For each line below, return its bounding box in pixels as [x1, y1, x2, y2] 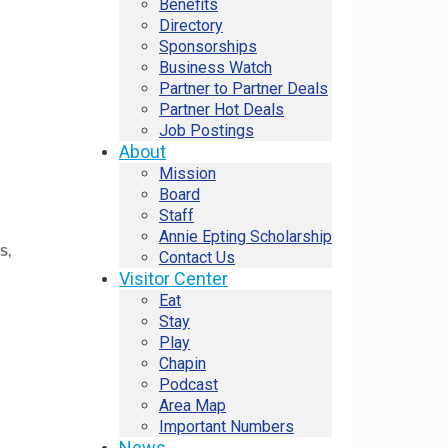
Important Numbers [159, 417, 294, 436]
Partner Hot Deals [159, 100, 284, 119]
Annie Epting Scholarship [159, 227, 332, 246]
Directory [159, 16, 223, 35]
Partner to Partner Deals [159, 79, 328, 98]
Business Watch [159, 58, 272, 77]
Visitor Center [119, 268, 228, 289]
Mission [159, 164, 216, 183]
